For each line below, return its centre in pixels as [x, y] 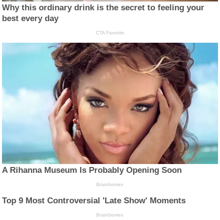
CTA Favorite [110, 33]
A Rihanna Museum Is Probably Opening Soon [92, 170]
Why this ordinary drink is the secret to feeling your [103, 8]
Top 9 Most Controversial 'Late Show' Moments [94, 201]
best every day [30, 19]
